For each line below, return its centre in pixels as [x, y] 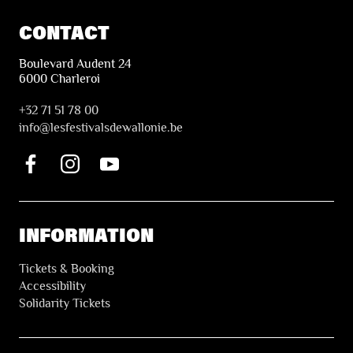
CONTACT [64, 32]
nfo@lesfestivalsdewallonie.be [102, 128]
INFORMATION [86, 235]
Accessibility [52, 286]
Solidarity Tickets [65, 303]
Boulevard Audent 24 [75, 64]
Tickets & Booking [67, 268]
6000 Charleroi [59, 79]
